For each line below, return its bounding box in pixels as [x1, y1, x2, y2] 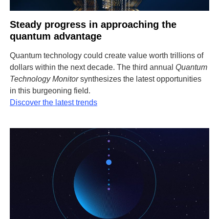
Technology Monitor [10, 75, 78, 83]
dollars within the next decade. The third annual [10, 63, 175, 71]
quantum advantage [10, 31, 102, 42]
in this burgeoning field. [10, 87, 90, 95]
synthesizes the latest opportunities [78, 75, 201, 83]
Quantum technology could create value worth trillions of [10, 51, 203, 60]
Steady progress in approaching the [10, 19, 176, 30]
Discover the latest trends [10, 98, 97, 107]
